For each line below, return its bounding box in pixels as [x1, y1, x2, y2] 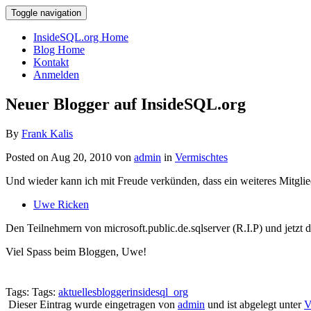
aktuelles [58, 285, 96, 298]
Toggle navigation [11, 8, 81, 18]
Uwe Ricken [33, 198, 89, 210]
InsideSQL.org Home [33, 31, 128, 43]
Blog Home [33, 44, 85, 56]
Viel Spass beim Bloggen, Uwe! [6, 245, 146, 258]
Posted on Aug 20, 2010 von [6, 151, 134, 163]
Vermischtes [175, 151, 228, 163]
